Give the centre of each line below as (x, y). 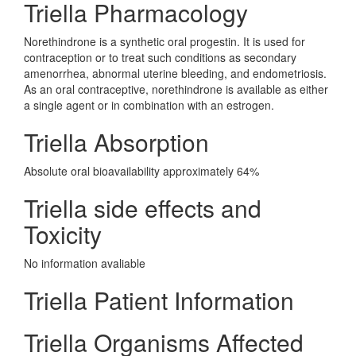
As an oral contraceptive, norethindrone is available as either (176, 89)
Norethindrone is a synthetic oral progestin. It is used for (164, 41)
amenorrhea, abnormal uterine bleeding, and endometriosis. (175, 73)
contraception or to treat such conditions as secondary (160, 57)
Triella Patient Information (159, 300)
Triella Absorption (116, 142)
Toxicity (63, 234)
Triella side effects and (143, 208)
